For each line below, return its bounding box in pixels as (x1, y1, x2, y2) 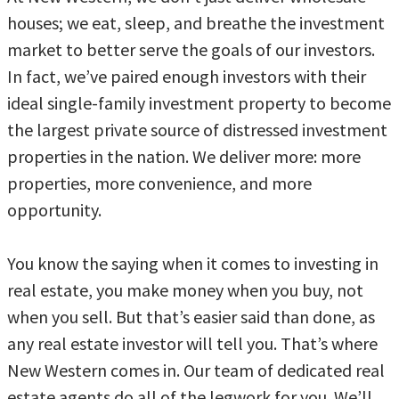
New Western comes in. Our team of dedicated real (7, 358, 385, 381)
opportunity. (7, 198, 102, 221)
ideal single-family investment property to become (7, 91, 391, 114)
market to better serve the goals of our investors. (7, 37, 375, 61)
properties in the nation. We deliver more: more (7, 144, 361, 167)
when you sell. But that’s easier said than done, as (7, 305, 375, 328)
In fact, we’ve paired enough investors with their (7, 64, 366, 87)
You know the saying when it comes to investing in (7, 251, 379, 274)
